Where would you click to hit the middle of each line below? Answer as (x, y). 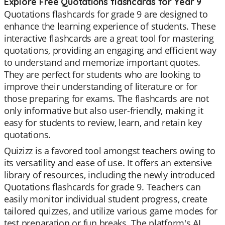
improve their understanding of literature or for (101, 86)
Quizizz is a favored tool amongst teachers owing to (110, 151)
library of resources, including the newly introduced (109, 175)
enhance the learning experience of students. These (110, 26)
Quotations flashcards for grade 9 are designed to (106, 14)
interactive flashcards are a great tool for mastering (109, 38)
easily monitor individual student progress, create (106, 199)
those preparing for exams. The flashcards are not (106, 98)
